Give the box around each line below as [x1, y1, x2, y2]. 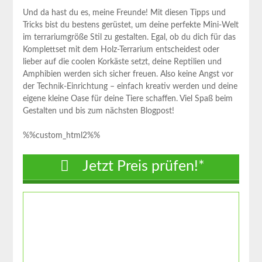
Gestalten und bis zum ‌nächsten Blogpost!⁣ [22, 107, 174, 116]
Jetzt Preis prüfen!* [79, 159, 205, 174]
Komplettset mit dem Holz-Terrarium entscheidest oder [22, 46, 219, 54]
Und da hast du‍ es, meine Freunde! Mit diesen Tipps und [22, 9, 226, 18]
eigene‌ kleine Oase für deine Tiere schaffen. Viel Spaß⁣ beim [22, 95, 233, 104]
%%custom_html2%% [22, 132, 100, 140]
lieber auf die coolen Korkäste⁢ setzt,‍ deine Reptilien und [22, 58, 222, 67]
